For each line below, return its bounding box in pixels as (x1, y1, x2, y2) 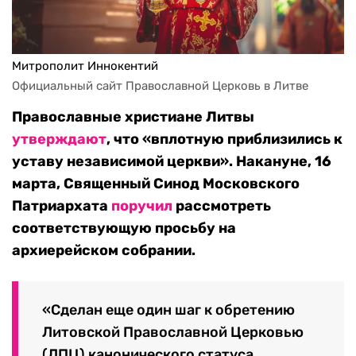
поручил (111, 197, 172, 215)
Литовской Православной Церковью (42, 323, 304, 341)
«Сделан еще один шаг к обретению (42, 300, 295, 319)
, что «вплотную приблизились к (106, 130, 342, 149)
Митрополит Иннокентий (12, 59, 158, 74)
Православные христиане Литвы (12, 108, 254, 126)
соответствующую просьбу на (12, 219, 236, 238)
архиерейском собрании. (12, 242, 195, 260)
